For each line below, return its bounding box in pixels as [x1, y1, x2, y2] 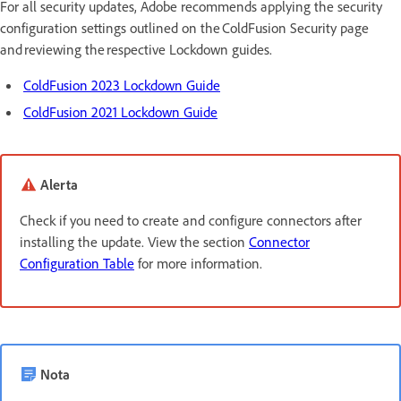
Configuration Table [20, 253, 134, 272]
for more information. [134, 253, 262, 272]
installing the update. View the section [20, 232, 249, 251]
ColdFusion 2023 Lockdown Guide [23, 75, 220, 94]
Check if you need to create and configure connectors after [20, 210, 362, 229]
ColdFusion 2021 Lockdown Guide [23, 102, 218, 121]
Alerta [40, 175, 78, 193]
